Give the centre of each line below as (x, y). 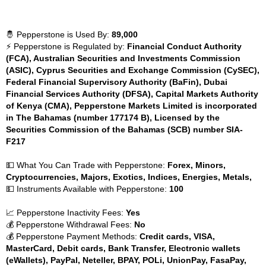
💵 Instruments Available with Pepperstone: (88, 189)
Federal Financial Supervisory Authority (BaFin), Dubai (117, 82)
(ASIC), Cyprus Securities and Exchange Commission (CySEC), (133, 70)
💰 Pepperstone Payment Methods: (73, 236)
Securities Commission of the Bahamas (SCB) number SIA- (124, 129)
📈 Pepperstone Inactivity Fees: (66, 213)
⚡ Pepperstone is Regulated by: (66, 46)
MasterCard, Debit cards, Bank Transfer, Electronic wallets (123, 248)
